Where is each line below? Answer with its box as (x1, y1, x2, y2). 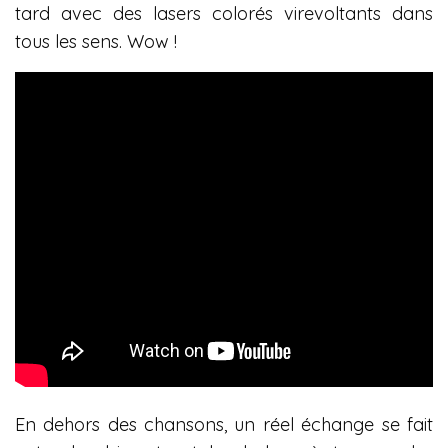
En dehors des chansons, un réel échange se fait (15, 413, 433, 436)
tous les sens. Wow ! (15, 30, 178, 53)
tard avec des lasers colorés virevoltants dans (15, 2, 433, 25)
